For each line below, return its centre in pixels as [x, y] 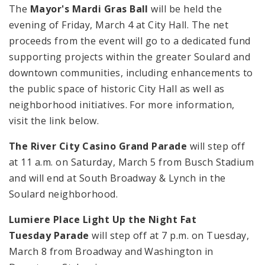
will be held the [185, 9]
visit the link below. [54, 121]
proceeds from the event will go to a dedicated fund [130, 41]
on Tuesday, [219, 235]
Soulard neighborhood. [64, 194]
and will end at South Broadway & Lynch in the [117, 178]
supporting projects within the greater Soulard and [130, 57]
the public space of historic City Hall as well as [117, 89]
